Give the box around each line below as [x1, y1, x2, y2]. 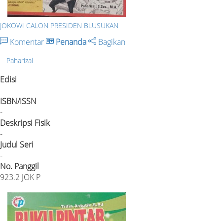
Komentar [8, 36, 46, 47]
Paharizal [6, 56, 33, 66]
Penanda [56, 36, 86, 47]
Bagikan [96, 36, 125, 47]
